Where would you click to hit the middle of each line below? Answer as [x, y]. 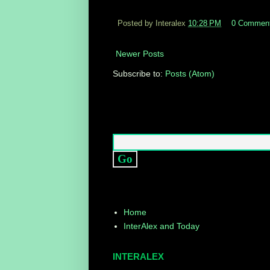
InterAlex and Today [161, 226]
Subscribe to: [139, 73]
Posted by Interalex [153, 23]
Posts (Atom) [190, 73]
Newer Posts [140, 53]
